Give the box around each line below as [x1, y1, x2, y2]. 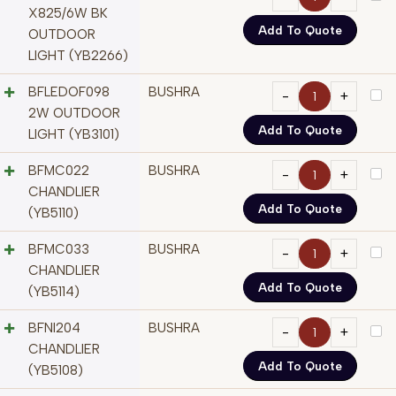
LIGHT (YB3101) [28, 126, 119, 143]
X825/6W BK [28, 5, 108, 22]
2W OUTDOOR [28, 105, 120, 122]
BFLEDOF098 [28, 84, 110, 101]
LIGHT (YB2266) [28, 48, 128, 65]
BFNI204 [28, 320, 80, 337]
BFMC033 [28, 241, 89, 258]
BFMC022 [28, 163, 89, 179]
